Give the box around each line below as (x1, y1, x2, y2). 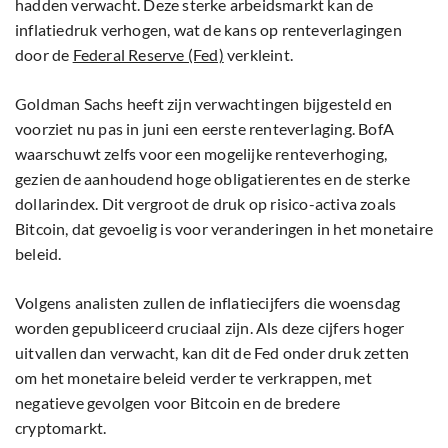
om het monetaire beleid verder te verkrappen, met (15, 368, 372, 388)
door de (15, 45, 73, 65)
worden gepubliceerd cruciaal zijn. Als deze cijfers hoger (15, 318, 405, 338)
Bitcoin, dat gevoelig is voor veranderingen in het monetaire (15, 219, 434, 239)
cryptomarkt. (15, 418, 107, 438)
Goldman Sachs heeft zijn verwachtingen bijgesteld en (15, 94, 393, 114)
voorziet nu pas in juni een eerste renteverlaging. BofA (15, 119, 395, 139)
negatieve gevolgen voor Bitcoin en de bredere (15, 393, 341, 413)
